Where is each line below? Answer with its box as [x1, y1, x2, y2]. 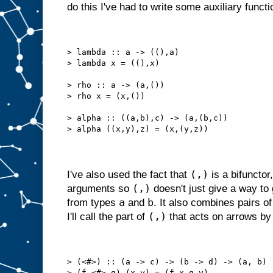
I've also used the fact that [67, 169, 190, 181]
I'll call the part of [67, 211, 148, 223]
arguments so [67, 183, 132, 195]
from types [67, 197, 119, 209]
